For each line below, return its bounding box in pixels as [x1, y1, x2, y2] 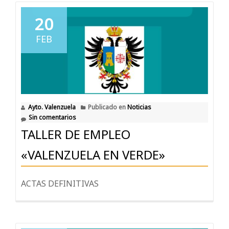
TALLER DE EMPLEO [21, 126, 130, 143]
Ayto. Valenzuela [28, 103, 76, 112]
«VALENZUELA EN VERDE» [21, 146, 165, 164]
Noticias [127, 103, 151, 112]
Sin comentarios [29, 113, 76, 122]
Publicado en [88, 103, 127, 112]
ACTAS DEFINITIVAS [21, 178, 99, 190]
